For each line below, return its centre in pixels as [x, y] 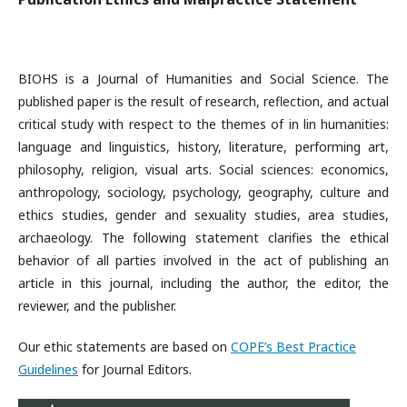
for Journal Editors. [135, 370]
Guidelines [48, 370]
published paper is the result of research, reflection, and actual [203, 102]
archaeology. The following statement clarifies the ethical [203, 238]
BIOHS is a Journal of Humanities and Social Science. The [203, 79]
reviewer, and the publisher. [97, 306]
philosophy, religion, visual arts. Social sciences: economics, [203, 170]
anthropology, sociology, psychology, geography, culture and [203, 193]
